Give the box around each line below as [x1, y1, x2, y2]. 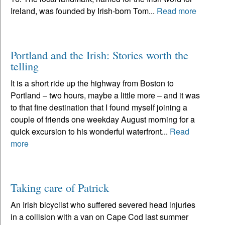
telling [11, 58, 39, 73]
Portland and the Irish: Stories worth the [11, 47, 188, 62]
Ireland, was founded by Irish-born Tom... [11, 5, 157, 17]
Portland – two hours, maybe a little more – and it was [11, 89, 200, 101]
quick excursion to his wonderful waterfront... [11, 125, 170, 137]
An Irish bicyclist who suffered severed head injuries [11, 198, 195, 210]
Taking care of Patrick [11, 179, 109, 195]
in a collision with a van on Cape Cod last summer [11, 210, 188, 222]
